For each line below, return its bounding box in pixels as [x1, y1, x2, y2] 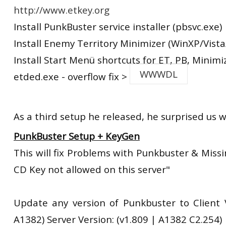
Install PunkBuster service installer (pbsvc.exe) [14, 20, 222, 33]
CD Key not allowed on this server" [14, 163, 170, 176]
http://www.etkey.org [14, 3, 109, 16]
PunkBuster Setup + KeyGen [14, 130, 140, 142]
